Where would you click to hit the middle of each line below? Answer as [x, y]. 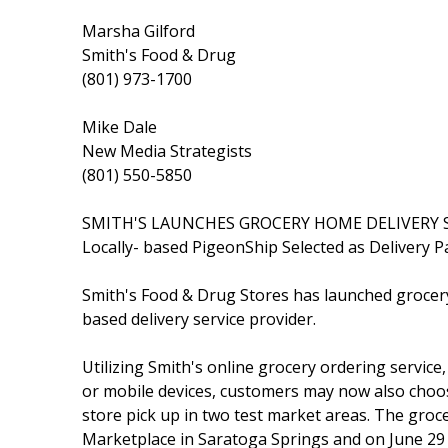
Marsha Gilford [138, 30]
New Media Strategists [167, 150]
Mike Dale [119, 126]
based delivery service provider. [199, 318]
